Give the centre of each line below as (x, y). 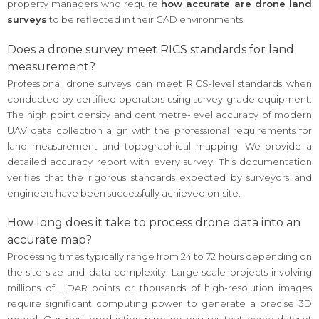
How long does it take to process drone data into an (154, 223)
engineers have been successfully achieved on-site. (124, 193)
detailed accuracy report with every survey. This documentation (159, 161)
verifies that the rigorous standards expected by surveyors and (159, 177)
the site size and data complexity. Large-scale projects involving (159, 272)
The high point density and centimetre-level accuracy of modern (159, 114)
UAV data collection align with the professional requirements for (159, 130)
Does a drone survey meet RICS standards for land (151, 49)
